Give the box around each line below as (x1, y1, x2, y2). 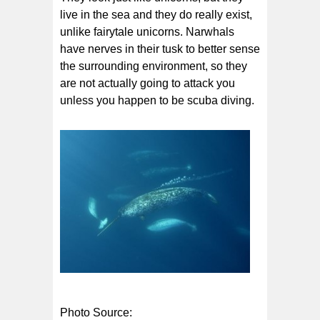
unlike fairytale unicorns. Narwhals (60, 26, 234, 39)
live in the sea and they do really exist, (60, 9, 252, 21)
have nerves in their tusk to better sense (60, 43, 260, 56)
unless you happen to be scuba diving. (60, 94, 254, 107)
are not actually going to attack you (60, 77, 235, 90)
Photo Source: (60, 306, 132, 319)
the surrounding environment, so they (60, 60, 247, 73)
